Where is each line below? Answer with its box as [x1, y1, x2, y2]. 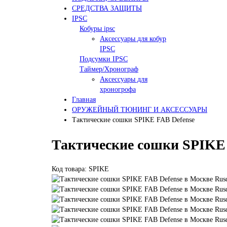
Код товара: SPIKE [52, 165, 109, 173]
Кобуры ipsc [80, 24, 115, 32]
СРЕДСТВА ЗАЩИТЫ [72, 4, 142, 12]
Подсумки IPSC [80, 55, 128, 63]
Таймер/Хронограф [80, 65, 138, 73]
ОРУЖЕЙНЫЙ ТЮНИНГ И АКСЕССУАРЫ [72, 105, 207, 113]
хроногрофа [100, 85, 136, 93]
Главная [72, 95, 96, 103]
